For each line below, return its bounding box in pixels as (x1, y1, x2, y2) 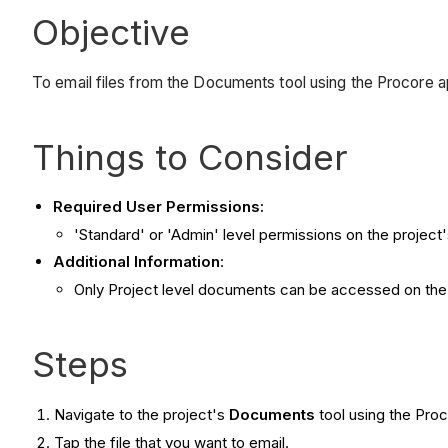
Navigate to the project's (54, 405, 230, 425)
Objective (32, 11, 190, 54)
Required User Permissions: (53, 196, 264, 216)
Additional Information (53, 252, 220, 272)
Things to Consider (32, 135, 348, 178)
